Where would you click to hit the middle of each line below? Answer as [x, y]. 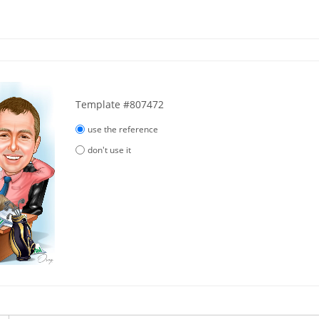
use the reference [123, 129]
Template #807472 [119, 104]
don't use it [110, 150]
